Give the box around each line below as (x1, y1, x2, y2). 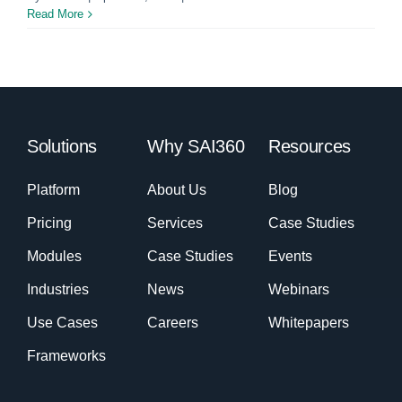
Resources (267, 136, 352, 157)
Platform (26, 182, 80, 198)
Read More (27, 7, 83, 21)
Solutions (26, 136, 98, 157)
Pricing (26, 215, 72, 232)
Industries (26, 282, 89, 298)
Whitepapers (267, 315, 349, 331)
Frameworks (26, 348, 106, 364)
